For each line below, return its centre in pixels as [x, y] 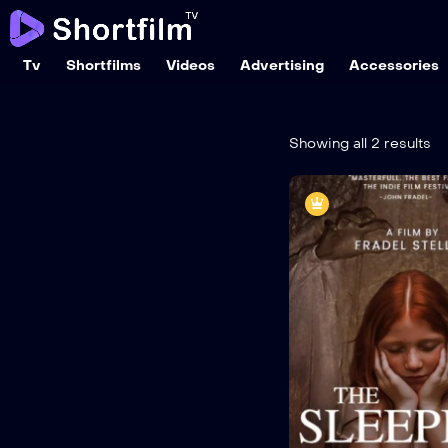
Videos [190, 66]
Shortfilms [103, 66]
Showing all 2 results [360, 144]
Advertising [281, 66]
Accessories [393, 66]
